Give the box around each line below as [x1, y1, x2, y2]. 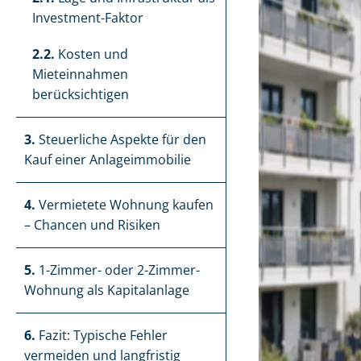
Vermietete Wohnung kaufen [35, 196, 214, 214]
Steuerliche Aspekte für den [35, 131, 206, 148]
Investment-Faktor [32, 9, 143, 27]
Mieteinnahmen [32, 65, 128, 83]
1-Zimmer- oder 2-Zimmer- [35, 261, 200, 279]
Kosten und [55, 45, 128, 63]
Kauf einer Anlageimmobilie [24, 151, 191, 168]
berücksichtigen [32, 85, 129, 103]
